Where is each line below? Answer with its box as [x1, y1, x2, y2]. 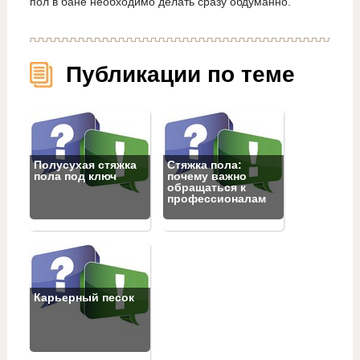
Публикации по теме [65, 61, 295, 87]
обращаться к [166, 180, 246, 194]
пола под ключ [33, 169, 117, 182]
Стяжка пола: [166, 157, 242, 171]
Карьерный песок [33, 290, 134, 304]
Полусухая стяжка [33, 157, 137, 171]
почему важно [166, 169, 247, 182]
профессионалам [166, 191, 266, 205]
